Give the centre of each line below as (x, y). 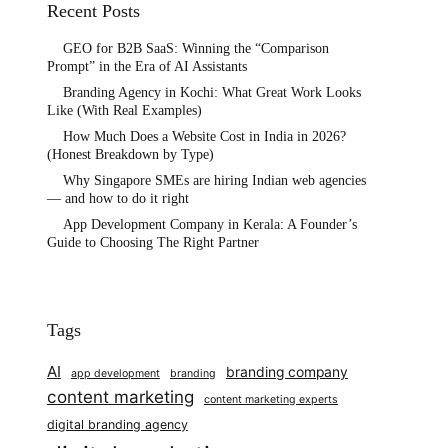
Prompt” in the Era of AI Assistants (146, 66)
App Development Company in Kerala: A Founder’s (209, 224)
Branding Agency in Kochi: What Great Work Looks (211, 92)
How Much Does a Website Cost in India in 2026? (204, 136)
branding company (286, 371)
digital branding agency (117, 424)
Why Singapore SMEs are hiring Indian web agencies (214, 180)
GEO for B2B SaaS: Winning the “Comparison (195, 48)
